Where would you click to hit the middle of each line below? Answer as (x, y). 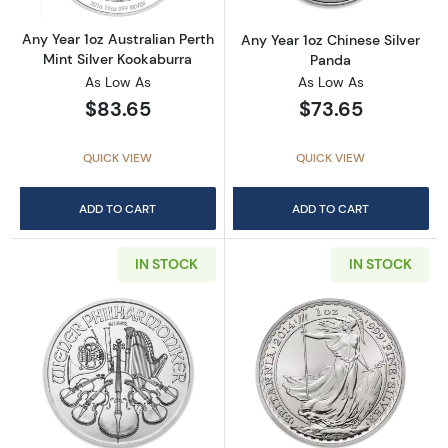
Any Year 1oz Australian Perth (117, 39)
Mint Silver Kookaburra (118, 59)
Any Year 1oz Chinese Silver (331, 39)
